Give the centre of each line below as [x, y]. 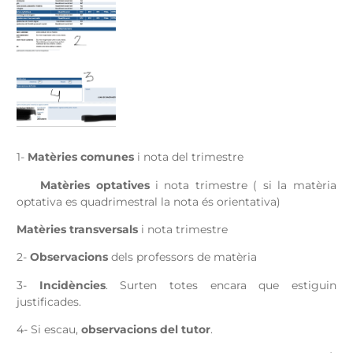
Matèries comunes [81, 157]
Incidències [72, 285]
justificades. [49, 301]
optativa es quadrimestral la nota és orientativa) [149, 201]
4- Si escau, [49, 330]
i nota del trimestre [189, 157]
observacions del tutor [146, 330]
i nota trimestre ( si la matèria [243, 185]
